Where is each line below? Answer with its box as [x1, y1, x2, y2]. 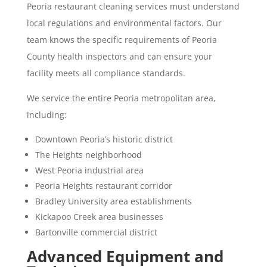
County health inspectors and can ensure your [26, 50, 212, 62]
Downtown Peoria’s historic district [35, 133, 173, 145]
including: [26, 108, 67, 120]
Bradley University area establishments [35, 195, 192, 207]
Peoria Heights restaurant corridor [35, 179, 172, 191]
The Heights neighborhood [35, 148, 142, 160]
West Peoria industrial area [35, 164, 144, 176]
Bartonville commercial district [35, 226, 157, 238]
